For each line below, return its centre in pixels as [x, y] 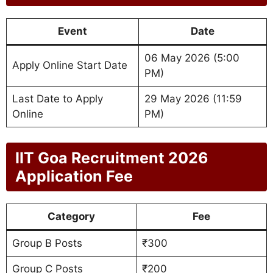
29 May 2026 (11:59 [193, 98]
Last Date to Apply [57, 98]
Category [71, 217]
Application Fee [74, 176]
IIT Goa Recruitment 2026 [112, 158]
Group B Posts [47, 243]
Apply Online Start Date [69, 65]
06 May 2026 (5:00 [192, 58]
